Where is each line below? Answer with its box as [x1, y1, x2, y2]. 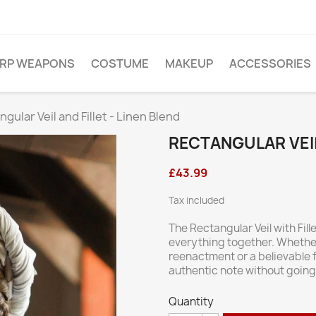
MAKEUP [165, 56, 213, 71]
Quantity [169, 294, 214, 309]
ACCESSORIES [229, 56, 311, 71]
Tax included [169, 194, 224, 207]
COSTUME [91, 56, 149, 71]
